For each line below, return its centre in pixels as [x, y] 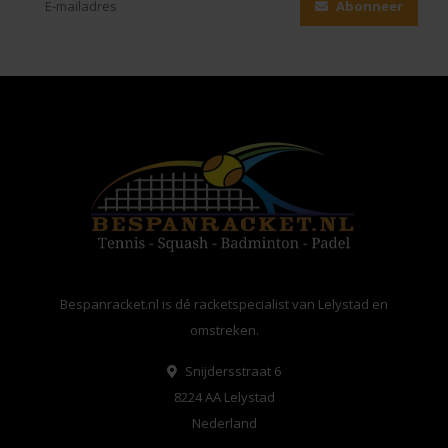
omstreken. [224, 330]
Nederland [224, 423]
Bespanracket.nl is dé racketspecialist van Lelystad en [224, 304]
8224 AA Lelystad [224, 397]
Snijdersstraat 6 [231, 371]
